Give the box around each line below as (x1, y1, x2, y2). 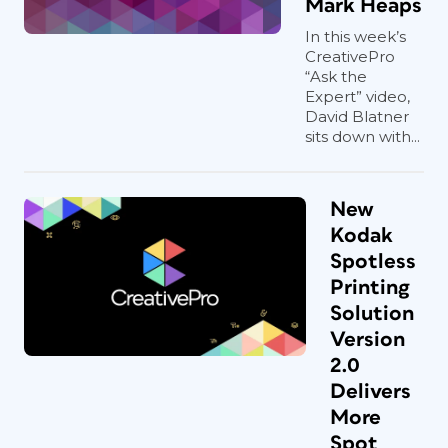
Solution (330, 303, 414, 324)
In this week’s (305, 27, 406, 46)
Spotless (330, 251, 416, 272)
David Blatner (305, 107, 409, 126)
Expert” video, (305, 87, 410, 106)
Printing (330, 277, 410, 298)
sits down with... (305, 127, 420, 146)
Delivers (330, 381, 411, 402)
